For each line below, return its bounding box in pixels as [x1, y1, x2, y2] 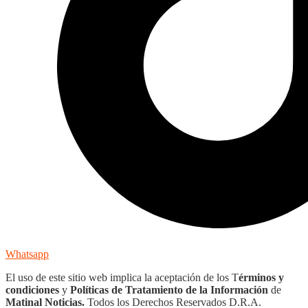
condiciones [5, 283, 59, 296]
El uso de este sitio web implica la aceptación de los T [5, 271, 239, 283]
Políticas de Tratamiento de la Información [70, 283, 271, 296]
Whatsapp [5, 247, 49, 260]
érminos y [239, 271, 284, 283]
